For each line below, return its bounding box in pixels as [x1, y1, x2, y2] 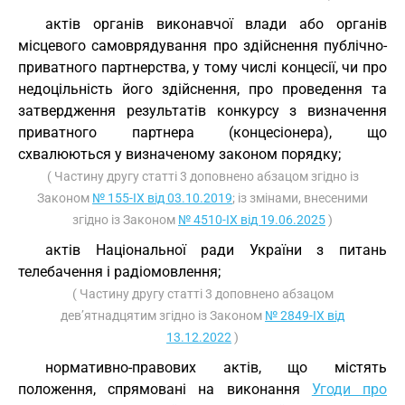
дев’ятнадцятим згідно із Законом [61, 308, 265, 323]
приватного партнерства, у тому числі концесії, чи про [18, 59, 387, 76]
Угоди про [311, 381, 388, 398]
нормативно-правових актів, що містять [45, 359, 387, 376]
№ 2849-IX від [265, 308, 344, 323]
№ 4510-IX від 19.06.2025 [178, 212, 325, 227]
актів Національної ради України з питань [45, 241, 387, 259]
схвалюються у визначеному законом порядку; [18, 146, 341, 163]
